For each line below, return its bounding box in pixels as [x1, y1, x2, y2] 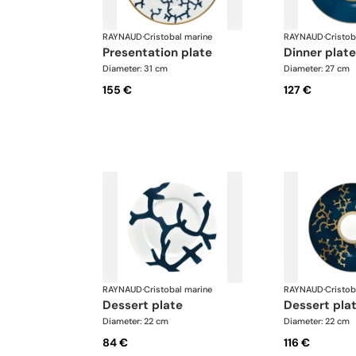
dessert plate [111, 296, 183, 313]
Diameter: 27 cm [283, 63, 350, 75]
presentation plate [110, 44, 212, 61]
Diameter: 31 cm [103, 63, 168, 75]
